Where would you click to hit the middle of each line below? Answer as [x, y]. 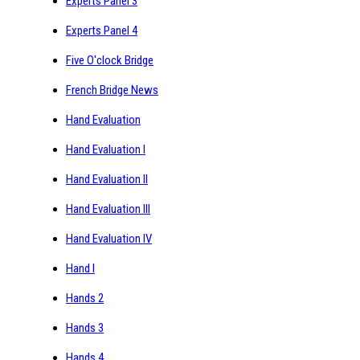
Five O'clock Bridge [110, 60]
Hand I [80, 268]
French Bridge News [112, 90]
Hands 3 [85, 327]
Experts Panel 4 [102, 30]
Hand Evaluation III [108, 209]
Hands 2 [85, 298]
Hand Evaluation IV [109, 238]
